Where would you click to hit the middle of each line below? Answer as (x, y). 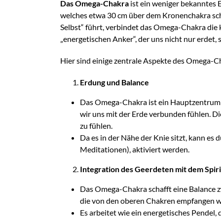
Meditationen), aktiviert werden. (135, 149)
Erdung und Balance (114, 82)
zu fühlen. (96, 126)
